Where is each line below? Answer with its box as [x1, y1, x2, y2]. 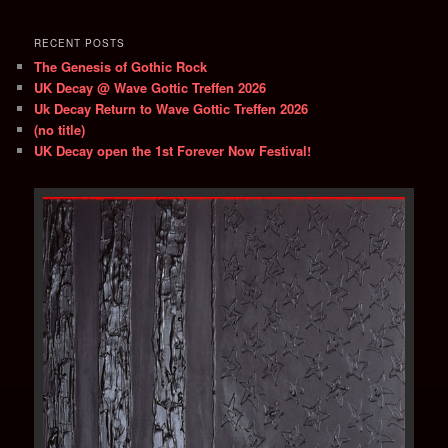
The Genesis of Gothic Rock [34, 57, 208, 77]
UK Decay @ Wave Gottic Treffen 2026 [34, 78, 267, 98]
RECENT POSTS [34, 36, 126, 51]
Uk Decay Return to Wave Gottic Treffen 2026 [34, 99, 309, 119]
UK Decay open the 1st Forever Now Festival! [34, 141, 312, 161]
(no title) [34, 120, 86, 140]
